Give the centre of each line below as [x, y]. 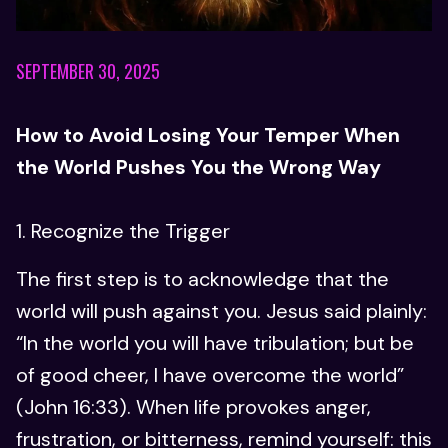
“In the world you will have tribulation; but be [215, 343]
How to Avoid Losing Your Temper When [208, 135]
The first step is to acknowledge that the [202, 279]
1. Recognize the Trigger [123, 231]
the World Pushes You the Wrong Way [198, 167]
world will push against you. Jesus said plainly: [221, 311]
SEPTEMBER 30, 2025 [88, 71]
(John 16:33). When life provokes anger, [193, 407]
